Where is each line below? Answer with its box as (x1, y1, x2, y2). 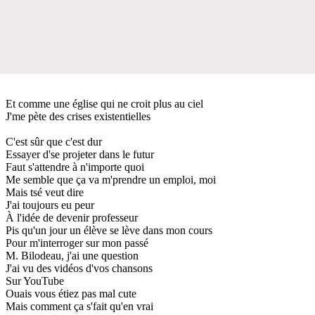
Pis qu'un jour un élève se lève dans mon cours (6, 224, 212, 236)
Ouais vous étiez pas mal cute (6, 287, 136, 300)
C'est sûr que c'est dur (6, 135, 102, 148)
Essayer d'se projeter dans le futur (6, 148, 154, 160)
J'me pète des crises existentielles (6, 110, 150, 122)
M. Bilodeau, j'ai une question (6, 249, 139, 262)
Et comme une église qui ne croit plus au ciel (6, 97, 203, 110)
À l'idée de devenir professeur (6, 211, 138, 224)
